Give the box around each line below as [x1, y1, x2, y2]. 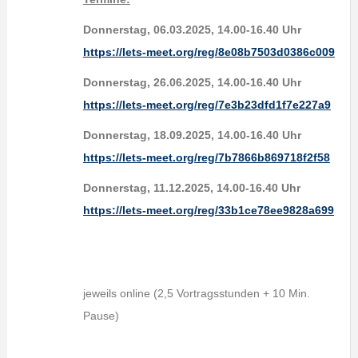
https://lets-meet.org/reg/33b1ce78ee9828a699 [82, 204, 334, 217]
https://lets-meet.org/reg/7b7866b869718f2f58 [82, 151, 330, 164]
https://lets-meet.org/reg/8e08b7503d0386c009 [82, 46, 335, 58]
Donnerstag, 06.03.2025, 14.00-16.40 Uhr [82, 23, 301, 36]
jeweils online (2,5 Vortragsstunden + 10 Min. [82, 287, 310, 300]
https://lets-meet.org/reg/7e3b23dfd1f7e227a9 [82, 98, 331, 111]
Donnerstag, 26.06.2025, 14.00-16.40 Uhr [82, 76, 301, 89]
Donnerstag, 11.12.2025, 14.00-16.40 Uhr [82, 181, 300, 194]
